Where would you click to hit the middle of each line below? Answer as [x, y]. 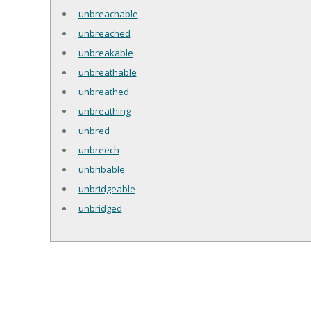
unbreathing [104, 111]
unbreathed [103, 91]
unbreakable [106, 52]
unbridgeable [107, 188]
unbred [94, 130]
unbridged [100, 208]
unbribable [101, 169]
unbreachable [108, 14]
